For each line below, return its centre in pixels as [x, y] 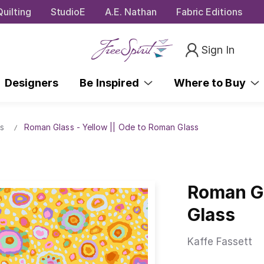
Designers [32, 82]
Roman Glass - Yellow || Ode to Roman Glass [111, 127]
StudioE [68, 11]
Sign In [218, 49]
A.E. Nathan [131, 11]
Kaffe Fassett [220, 241]
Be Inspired [112, 82]
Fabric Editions [209, 11]
